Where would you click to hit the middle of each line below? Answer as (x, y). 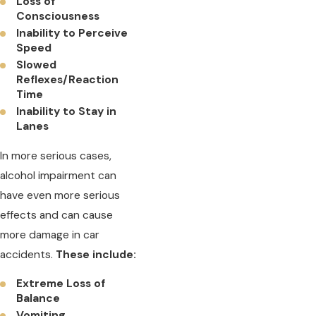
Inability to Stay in (67, 111)
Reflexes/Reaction (68, 79)
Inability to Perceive (72, 33)
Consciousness (58, 16)
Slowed (37, 65)
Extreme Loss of (61, 284)
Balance (38, 299)
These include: (96, 255)
